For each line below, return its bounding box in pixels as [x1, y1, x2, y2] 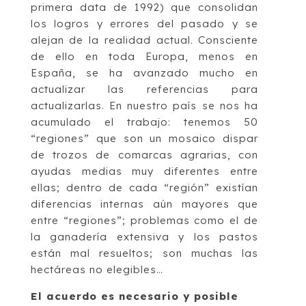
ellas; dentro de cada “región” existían [30, 181, 259, 195]
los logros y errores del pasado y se [30, 17, 259, 31]
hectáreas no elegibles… [30, 263, 163, 277]
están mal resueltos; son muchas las [30, 247, 259, 260]
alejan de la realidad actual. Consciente [30, 33, 259, 47]
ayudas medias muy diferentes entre [30, 165, 259, 178]
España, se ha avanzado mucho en [30, 66, 259, 80]
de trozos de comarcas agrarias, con [30, 148, 259, 162]
